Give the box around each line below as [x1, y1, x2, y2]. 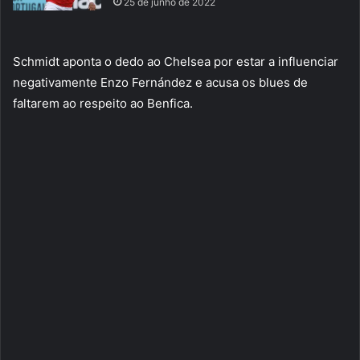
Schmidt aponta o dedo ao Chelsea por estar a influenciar [13, 54, 338, 70]
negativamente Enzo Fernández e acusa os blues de [13, 75, 308, 91]
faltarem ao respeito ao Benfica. [13, 96, 193, 112]
